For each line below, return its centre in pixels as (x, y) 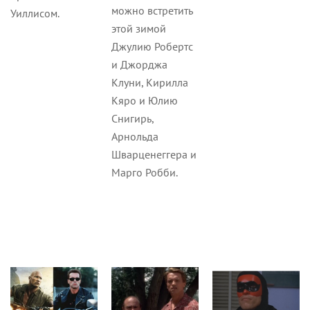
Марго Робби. (144, 172)
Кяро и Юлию (144, 100)
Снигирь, (132, 118)
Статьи (248, 235)
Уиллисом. (35, 13)
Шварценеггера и (154, 154)
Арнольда (135, 136)
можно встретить (152, 10)
